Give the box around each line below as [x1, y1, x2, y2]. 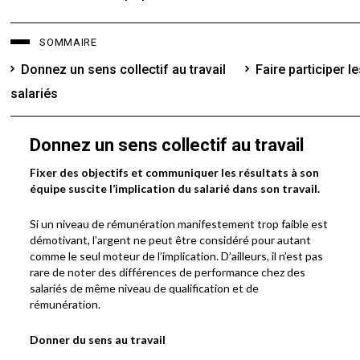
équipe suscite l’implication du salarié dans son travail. [30, 181, 321, 195]
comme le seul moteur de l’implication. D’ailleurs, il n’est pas [30, 248, 324, 263]
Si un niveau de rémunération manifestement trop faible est [30, 216, 329, 231]
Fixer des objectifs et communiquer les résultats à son [30, 165, 320, 179]
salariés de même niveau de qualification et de [30, 280, 260, 295]
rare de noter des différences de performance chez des [30, 264, 306, 279]
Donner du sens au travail [30, 332, 166, 346]
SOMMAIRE [39, 35, 97, 48]
